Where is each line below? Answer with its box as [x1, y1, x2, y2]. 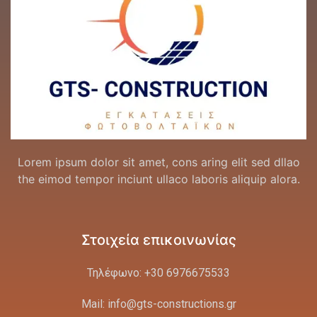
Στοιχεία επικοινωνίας [81, 231, 236, 249]
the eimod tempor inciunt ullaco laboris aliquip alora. [17, 171, 300, 186]
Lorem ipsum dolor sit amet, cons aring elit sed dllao [17, 154, 300, 169]
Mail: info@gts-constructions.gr [81, 297, 236, 311]
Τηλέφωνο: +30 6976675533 [87, 266, 230, 280]
